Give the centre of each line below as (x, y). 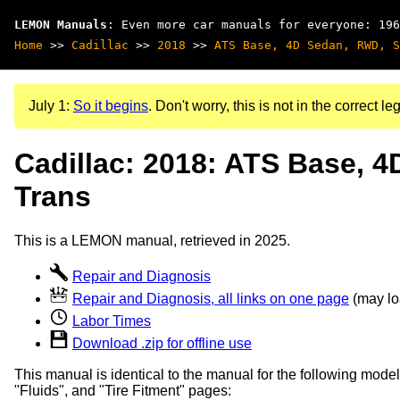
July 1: (51, 106)
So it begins (111, 106)
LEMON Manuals (61, 25)
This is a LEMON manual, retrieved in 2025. (152, 240)
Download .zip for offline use (162, 343)
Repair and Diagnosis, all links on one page (211, 298)
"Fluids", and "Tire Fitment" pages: (123, 390)
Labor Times (112, 321)
